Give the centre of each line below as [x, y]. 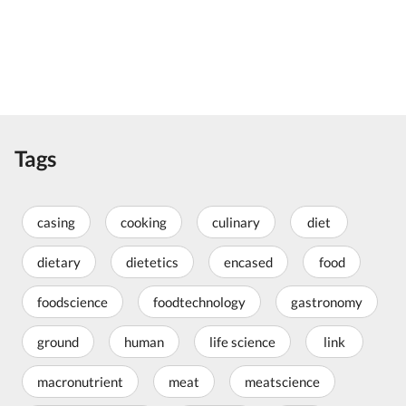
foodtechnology [199, 302]
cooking [144, 222]
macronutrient [80, 382]
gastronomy [327, 302]
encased [248, 262]
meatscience [282, 382]
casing [56, 222]
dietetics [152, 262]
